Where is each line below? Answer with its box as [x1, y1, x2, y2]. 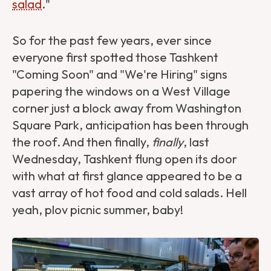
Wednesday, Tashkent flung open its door [12, 151, 237, 166]
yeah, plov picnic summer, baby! [12, 201, 188, 217]
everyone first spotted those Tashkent [12, 49, 218, 65]
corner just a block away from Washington [12, 100, 241, 116]
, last [183, 134, 209, 149]
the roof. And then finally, [12, 134, 152, 149]
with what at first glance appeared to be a [12, 168, 242, 183]
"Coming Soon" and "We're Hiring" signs [12, 66, 227, 82]
